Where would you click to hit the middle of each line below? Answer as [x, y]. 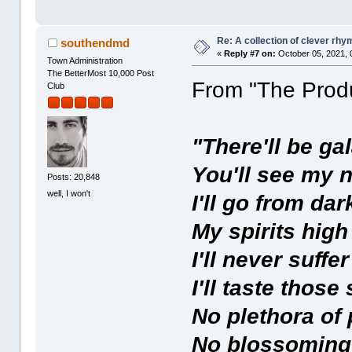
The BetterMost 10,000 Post [101, 73]
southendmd [95, 42]
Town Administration [85, 60]
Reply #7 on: [250, 53]
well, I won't [69, 194]
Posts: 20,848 [74, 177]
